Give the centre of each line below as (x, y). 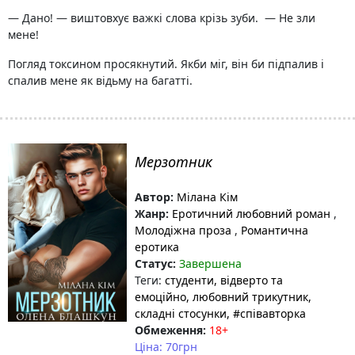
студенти (189, 280)
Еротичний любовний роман (251, 214)
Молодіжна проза (185, 230)
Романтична (273, 230)
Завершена (210, 263)
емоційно (160, 297)
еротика (157, 247)
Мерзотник (174, 162)
